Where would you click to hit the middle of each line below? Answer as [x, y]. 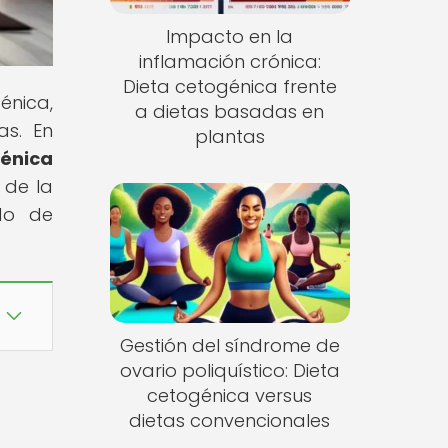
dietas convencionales [230, 420]
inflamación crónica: [229, 62]
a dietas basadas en [230, 112]
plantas [229, 137]
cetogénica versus [230, 395]
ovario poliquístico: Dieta [229, 370]
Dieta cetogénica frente [229, 87]
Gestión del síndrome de [229, 345]
